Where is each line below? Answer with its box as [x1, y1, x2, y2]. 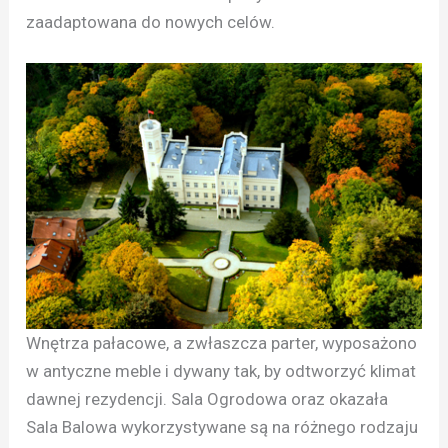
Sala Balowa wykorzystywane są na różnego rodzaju [26, 416, 419, 437]
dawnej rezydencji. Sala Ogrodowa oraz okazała [26, 388, 389, 409]
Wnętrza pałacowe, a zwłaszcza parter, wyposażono [26, 332, 418, 353]
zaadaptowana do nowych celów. [26, 11, 276, 32]
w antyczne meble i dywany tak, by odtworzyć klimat [26, 360, 417, 381]
